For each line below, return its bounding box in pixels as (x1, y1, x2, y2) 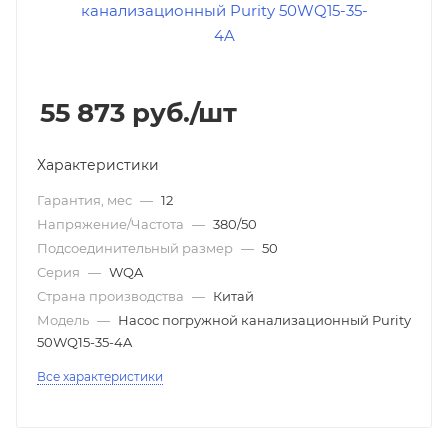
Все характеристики (37, 369, 163, 384)
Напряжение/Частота (37, 216, 187, 232)
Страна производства (37, 288, 187, 304)
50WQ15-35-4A (37, 334, 132, 350)
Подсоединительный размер (37, 240, 236, 256)
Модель (37, 312, 92, 328)
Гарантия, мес (37, 192, 135, 208)
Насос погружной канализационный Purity (118, 312, 411, 328)
